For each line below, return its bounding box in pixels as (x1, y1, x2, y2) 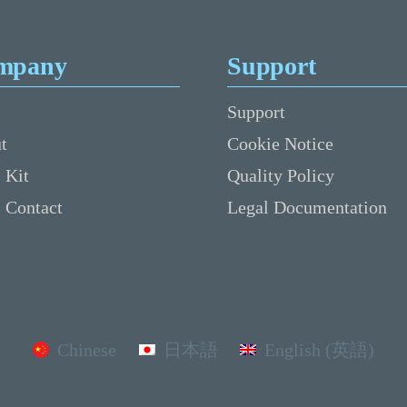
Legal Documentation (227, 196, 387, 217)
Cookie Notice (227, 133, 333, 154)
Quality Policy (227, 164, 334, 185)
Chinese (57, 340, 117, 360)
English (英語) (263, 340, 374, 360)
